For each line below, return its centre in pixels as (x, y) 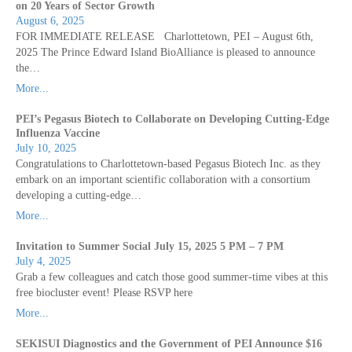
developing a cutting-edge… (79, 196)
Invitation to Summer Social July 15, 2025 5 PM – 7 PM (150, 247)
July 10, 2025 (46, 148)
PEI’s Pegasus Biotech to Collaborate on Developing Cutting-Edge (172, 119)
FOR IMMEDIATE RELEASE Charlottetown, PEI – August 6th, (165, 37)
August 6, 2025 (50, 21)
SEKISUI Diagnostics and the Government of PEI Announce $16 (169, 344)
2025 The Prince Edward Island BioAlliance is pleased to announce (165, 53)
